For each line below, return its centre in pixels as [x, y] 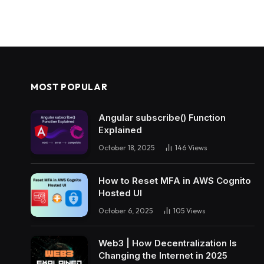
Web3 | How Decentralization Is [168, 243]
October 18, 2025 [126, 148]
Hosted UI [120, 193]
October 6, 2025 [126, 210]
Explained [120, 130]
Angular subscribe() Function [162, 118]
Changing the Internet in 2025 [163, 256]
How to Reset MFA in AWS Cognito [175, 180]
